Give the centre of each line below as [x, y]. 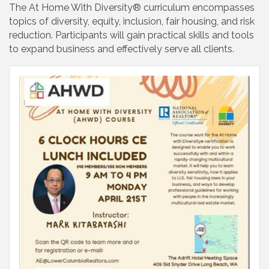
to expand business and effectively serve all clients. [122, 49]
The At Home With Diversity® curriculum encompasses [132, 8]
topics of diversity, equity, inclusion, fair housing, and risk [132, 22]
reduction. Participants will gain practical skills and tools [131, 35]
